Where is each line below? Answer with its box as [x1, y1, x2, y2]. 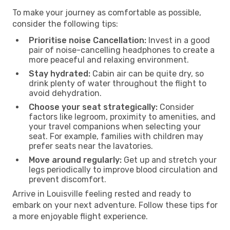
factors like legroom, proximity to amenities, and [29, 111, 216, 122]
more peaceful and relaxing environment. [29, 54, 189, 65]
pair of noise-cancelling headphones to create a [29, 45, 215, 55]
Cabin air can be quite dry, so [90, 68, 204, 79]
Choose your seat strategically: [29, 102, 158, 112]
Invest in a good [146, 35, 210, 45]
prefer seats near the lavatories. [29, 141, 153, 151]
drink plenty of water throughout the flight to [29, 78, 206, 88]
